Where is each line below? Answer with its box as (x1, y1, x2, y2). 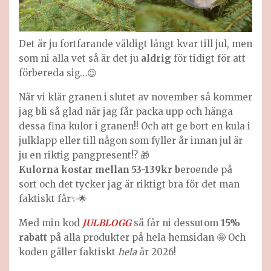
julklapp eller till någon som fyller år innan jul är (19, 135, 243, 147)
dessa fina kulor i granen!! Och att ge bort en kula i (19, 120, 250, 132)
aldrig (141, 53, 171, 65)
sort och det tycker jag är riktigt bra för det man (19, 178, 240, 191)
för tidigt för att (171, 53, 246, 65)
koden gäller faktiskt (19, 246, 118, 258)
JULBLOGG (82, 217, 131, 229)
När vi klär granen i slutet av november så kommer (19, 91, 252, 103)
